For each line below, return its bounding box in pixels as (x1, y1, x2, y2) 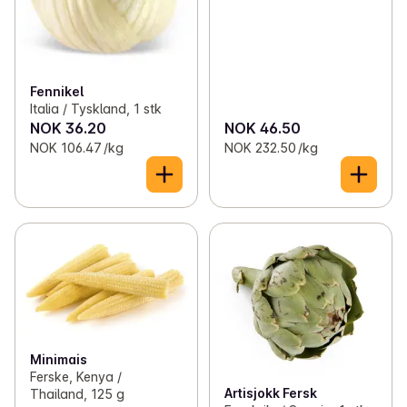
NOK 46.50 (223, 119, 301, 138)
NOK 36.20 (30, 119, 106, 138)
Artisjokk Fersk (223, 385, 317, 402)
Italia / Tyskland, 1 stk (30, 101, 162, 117)
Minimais (30, 352, 87, 368)
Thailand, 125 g (30, 386, 124, 402)
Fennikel (30, 84, 84, 100)
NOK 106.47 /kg (30, 140, 124, 156)
